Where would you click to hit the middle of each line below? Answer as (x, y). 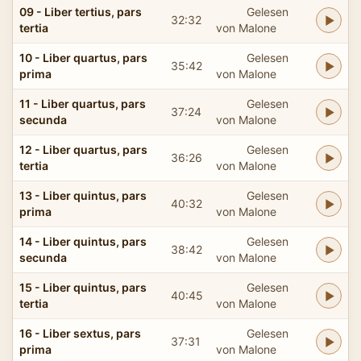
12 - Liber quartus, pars (83, 149)
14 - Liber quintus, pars (83, 241)
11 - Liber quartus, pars (83, 103)
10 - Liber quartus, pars (83, 57)
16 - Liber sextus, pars (80, 333)
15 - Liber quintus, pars (83, 287)
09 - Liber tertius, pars (81, 11)
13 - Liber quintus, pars (83, 195)
